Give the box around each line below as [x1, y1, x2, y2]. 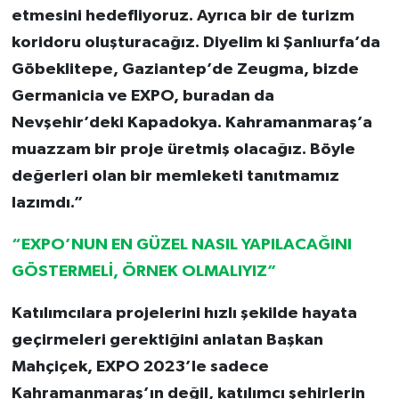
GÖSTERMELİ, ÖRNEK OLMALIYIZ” [11, 263, 277, 281]
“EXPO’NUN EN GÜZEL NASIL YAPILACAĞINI [11, 236, 352, 254]
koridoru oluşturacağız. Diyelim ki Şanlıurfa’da [11, 34, 380, 52]
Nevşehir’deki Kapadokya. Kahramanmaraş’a [11, 114, 372, 132]
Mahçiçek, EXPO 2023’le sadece [11, 358, 269, 376]
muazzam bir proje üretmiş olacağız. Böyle [11, 141, 355, 159]
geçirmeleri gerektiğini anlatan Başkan [11, 331, 323, 349]
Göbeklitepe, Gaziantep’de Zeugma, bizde [11, 61, 359, 78]
